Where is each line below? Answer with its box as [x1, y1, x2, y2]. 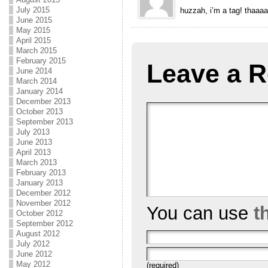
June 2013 [16, 138, 52, 147]
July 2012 [16, 239, 50, 248]
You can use [146, 202, 254, 224]
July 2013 [16, 127, 50, 136]
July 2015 [16, 5, 50, 14]
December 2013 [16, 97, 71, 106]
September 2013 [16, 117, 73, 126]
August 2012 [16, 229, 60, 238]
